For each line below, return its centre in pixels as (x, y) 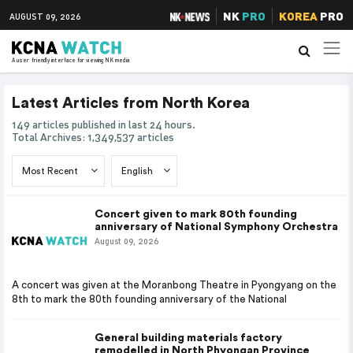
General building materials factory (188, 338)
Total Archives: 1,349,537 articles (93, 137)
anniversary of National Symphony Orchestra (216, 227)
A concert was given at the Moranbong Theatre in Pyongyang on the (175, 285)
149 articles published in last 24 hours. (107, 124)
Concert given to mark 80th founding (196, 214)
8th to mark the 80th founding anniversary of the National (150, 299)
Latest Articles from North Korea (131, 104)
